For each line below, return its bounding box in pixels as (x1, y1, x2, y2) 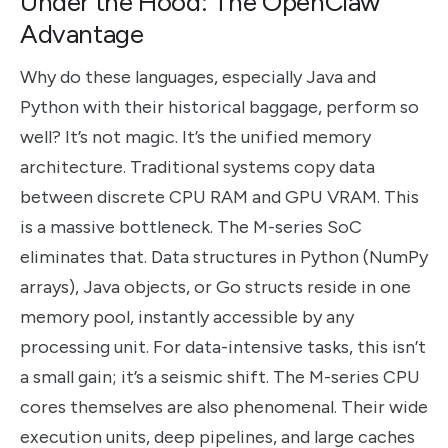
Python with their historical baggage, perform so (20, 96, 419, 119)
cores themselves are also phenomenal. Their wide (20, 396, 428, 419)
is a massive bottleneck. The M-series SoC (20, 216, 362, 239)
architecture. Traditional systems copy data (20, 156, 375, 179)
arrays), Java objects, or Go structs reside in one (20, 276, 411, 299)
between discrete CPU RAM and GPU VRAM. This (20, 186, 419, 209)
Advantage (20, 18, 144, 51)
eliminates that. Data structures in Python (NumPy (20, 246, 428, 269)
